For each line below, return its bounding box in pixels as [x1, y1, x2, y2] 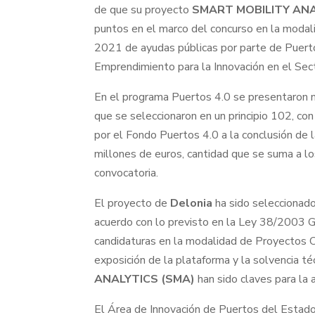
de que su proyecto [94, 2, 193, 18]
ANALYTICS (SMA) [94, 271, 195, 288]
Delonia [170, 195, 213, 212]
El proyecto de [94, 195, 171, 212]
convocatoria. [94, 165, 159, 181]
